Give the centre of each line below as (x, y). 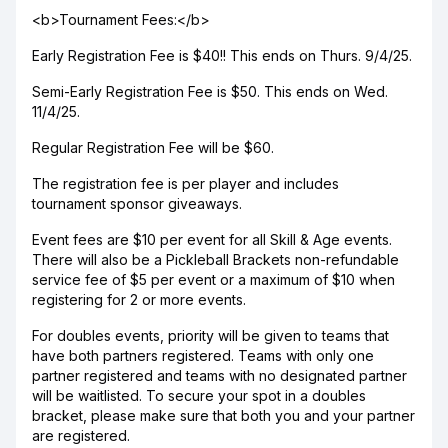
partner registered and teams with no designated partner (219, 375)
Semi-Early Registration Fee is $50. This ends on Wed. (210, 91)
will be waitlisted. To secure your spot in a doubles (199, 395)
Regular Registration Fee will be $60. (153, 147)
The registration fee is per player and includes (185, 183)
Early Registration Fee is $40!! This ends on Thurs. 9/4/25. (222, 55)
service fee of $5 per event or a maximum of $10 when (213, 279)
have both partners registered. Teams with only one (203, 355)
